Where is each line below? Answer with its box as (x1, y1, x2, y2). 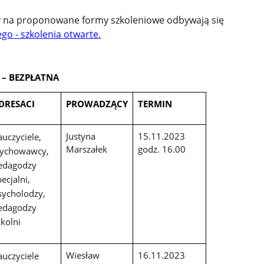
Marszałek (65, 143, 107, 156)
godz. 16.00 (137, 143, 186, 156)
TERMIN (137, 98, 172, 110)
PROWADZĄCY (65, 98, 128, 110)
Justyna (65, 130, 95, 143)
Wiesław (65, 249, 100, 262)
